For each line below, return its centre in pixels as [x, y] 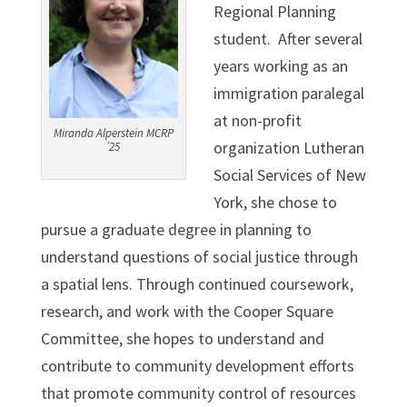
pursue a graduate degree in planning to [176, 229]
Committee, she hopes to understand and [182, 338]
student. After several [288, 38]
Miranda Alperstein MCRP [113, 133]
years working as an [280, 65]
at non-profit [257, 120]
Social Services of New [289, 174]
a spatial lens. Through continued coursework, [197, 283]
